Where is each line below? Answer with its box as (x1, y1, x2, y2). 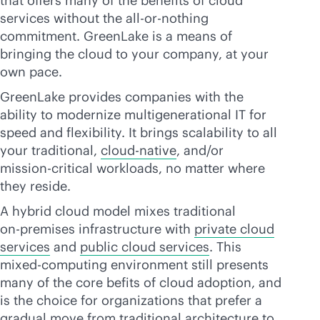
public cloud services (80, 239, 209, 255)
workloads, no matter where (93, 160, 265, 176)
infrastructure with (75, 221, 194, 237)
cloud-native (101, 142, 176, 159)
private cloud (194, 221, 274, 237)
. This (209, 239, 241, 255)
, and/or (176, 142, 224, 159)
